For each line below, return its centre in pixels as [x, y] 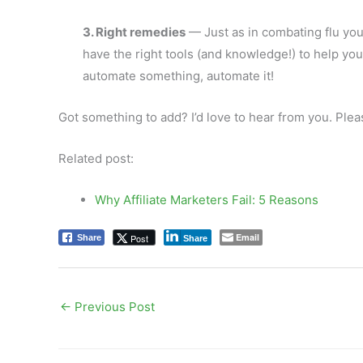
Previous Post [113, 307]
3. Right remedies [134, 32]
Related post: [96, 158]
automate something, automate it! [178, 76]
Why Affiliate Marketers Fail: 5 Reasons [207, 200]
